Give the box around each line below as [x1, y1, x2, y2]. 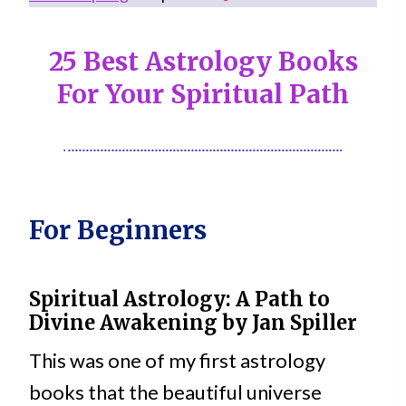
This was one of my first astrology [29, 348, 325, 373]
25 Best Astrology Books [48, 45, 358, 79]
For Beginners [29, 214, 207, 247]
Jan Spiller [252, 310, 357, 336]
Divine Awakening [29, 310, 217, 336]
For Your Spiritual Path [57, 78, 349, 111]
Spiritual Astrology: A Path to [29, 286, 330, 313]
